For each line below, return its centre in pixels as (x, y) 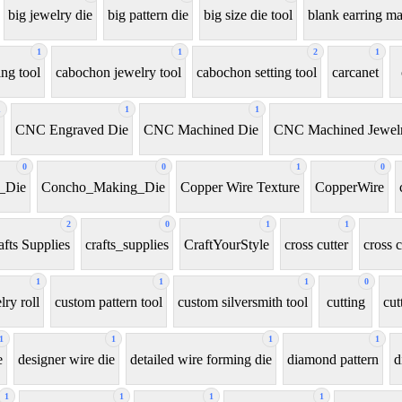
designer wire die (66, 359)
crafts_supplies (127, 244)
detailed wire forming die (201, 359)
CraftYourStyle (227, 244)
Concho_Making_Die (103, 187)
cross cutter (316, 244)
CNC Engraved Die (72, 129)
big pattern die (148, 14)
